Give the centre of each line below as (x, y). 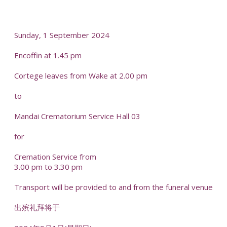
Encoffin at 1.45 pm (48, 55)
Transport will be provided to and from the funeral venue (113, 187)
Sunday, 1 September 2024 (62, 35)
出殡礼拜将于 (37, 207)
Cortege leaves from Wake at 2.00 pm (81, 76)
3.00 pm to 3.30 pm (48, 167)
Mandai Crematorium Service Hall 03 (77, 116)
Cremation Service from (55, 157)
